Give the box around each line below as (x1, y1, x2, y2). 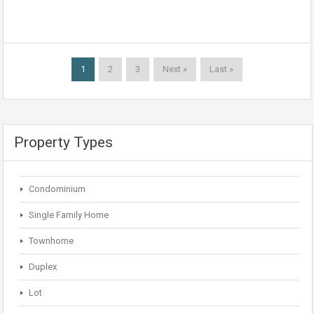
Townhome (29, 235, 74, 246)
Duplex (29, 261, 57, 272)
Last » (210, 63, 233, 74)
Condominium (29, 183, 86, 194)
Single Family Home (29, 209, 109, 220)
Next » (163, 63, 187, 74)
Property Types (14, 133, 113, 151)
